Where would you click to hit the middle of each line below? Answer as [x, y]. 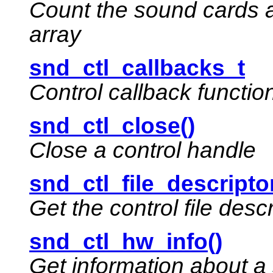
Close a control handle [143, 151]
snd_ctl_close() [112, 126]
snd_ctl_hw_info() [126, 242]
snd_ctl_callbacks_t [137, 68]
